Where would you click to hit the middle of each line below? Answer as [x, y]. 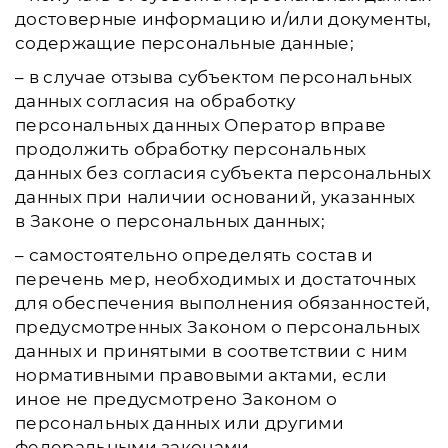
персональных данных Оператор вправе [201, 125]
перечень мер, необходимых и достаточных [216, 279]
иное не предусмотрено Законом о [176, 399]
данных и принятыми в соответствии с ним [211, 351]
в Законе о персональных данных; [170, 221]
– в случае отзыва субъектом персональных [214, 77]
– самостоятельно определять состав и [194, 255]
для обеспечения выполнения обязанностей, [223, 303]
